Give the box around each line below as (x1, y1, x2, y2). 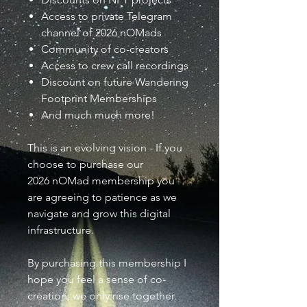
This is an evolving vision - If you (27, 140, 182, 154)
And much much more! (41, 108, 155, 121)
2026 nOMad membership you (27, 173, 175, 187)
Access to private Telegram (41, 9, 172, 23)
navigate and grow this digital (27, 206, 171, 220)
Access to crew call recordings (41, 58, 188, 72)
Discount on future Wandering (41, 75, 188, 88)
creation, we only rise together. (27, 288, 180, 302)
